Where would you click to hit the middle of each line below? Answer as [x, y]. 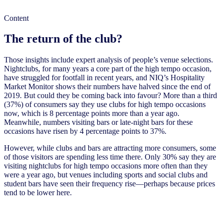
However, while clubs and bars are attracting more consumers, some [110, 148]
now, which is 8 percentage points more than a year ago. [92, 113]
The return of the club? [63, 39]
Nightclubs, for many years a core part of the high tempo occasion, [108, 69]
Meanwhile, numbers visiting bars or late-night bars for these [98, 122]
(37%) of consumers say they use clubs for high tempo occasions [105, 105]
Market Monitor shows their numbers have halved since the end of [107, 87]
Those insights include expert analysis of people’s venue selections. [109, 60]
